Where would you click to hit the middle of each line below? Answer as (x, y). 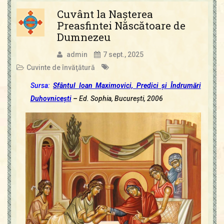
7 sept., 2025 (123, 54)
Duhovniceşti (51, 98)
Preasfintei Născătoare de (121, 25)
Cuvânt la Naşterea (105, 14)
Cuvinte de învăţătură (60, 67)
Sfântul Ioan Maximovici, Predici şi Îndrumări (127, 85)
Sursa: (40, 85)
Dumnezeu (83, 37)
